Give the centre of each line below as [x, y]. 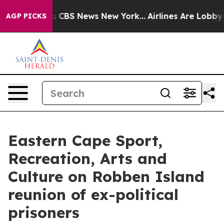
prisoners [44, 212]
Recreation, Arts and [87, 158]
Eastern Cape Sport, [85, 140]
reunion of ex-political [93, 194]
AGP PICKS [26, 16]
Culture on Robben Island [106, 176]
